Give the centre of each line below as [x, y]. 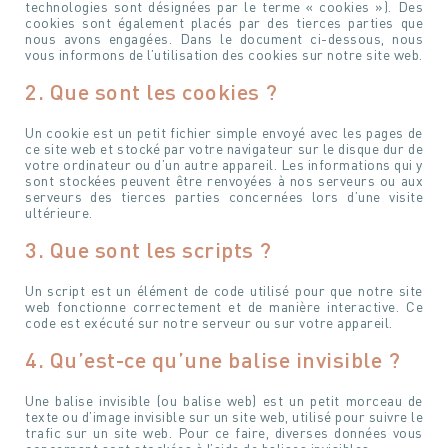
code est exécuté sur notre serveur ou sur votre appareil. [209, 322]
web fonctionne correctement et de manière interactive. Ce [224, 306]
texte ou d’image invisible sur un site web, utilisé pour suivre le [224, 416]
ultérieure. [59, 212]
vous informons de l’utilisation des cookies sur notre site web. [224, 54]
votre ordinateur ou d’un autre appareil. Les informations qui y [224, 164]
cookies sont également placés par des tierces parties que [224, 22]
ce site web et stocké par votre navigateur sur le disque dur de [224, 148]
